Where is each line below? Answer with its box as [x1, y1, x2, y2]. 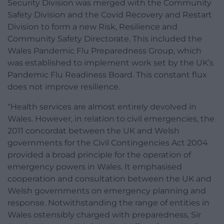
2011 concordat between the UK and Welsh [7, 126, 179, 136]
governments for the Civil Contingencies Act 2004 [7, 138, 208, 148]
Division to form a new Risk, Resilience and [7, 22, 177, 32]
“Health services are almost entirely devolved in [7, 102, 196, 112]
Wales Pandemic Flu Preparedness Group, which [7, 46, 201, 56]
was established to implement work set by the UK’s [7, 58, 213, 68]
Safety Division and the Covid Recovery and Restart [7, 10, 212, 20]
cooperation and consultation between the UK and [7, 174, 211, 184]
